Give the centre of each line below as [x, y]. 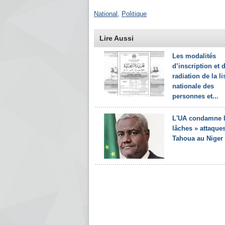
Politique [134, 14]
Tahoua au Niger [198, 138]
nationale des [193, 86]
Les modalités [194, 56]
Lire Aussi [117, 38]
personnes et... [195, 96]
